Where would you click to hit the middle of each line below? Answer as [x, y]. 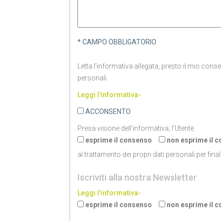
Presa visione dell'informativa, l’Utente [136, 128]
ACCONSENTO [108, 111]
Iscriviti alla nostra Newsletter [137, 177]
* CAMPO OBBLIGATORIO [117, 42]
